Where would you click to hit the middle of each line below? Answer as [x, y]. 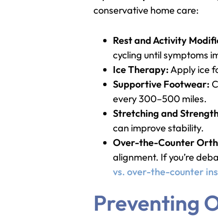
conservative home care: [146, 10]
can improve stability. [159, 128]
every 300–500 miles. [161, 99]
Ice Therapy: [141, 69]
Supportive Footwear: [161, 84]
